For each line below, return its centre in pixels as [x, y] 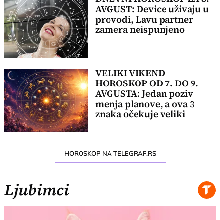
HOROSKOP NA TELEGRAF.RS [110, 153]
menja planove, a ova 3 [145, 104]
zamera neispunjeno [140, 29]
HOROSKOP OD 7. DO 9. [147, 83]
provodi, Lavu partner [144, 19]
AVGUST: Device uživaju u [152, 9]
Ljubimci [37, 190]
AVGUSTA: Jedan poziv [144, 93]
